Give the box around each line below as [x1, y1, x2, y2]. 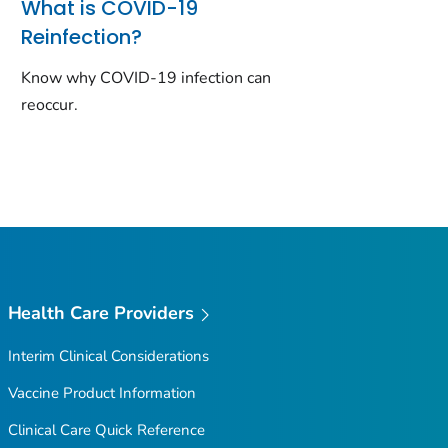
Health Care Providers [7, 301, 195, 326]
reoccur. [21, 94, 79, 117]
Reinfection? [21, 22, 143, 51]
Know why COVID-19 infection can [21, 67, 272, 90]
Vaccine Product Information [7, 382, 196, 403]
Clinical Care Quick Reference [7, 419, 205, 440]
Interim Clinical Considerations [7, 345, 209, 366]
